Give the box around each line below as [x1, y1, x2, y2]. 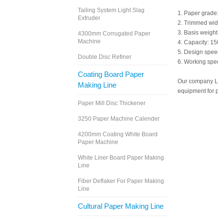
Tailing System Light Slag [78, 7, 145, 14]
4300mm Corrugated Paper [78, 30, 150, 37]
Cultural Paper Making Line [78, 202, 163, 211]
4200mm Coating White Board [78, 131, 158, 138]
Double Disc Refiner [78, 54, 131, 61]
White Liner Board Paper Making [78, 154, 164, 162]
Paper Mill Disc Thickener [78, 100, 145, 107]
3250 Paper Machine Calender [78, 115, 160, 123]
